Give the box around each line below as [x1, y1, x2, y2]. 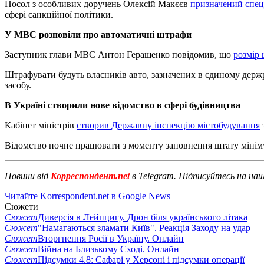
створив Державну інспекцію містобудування [77, 120, 260, 130]
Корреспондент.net [48, 170, 132, 181]
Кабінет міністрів [5, 120, 77, 130]
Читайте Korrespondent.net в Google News [5, 190, 170, 201]
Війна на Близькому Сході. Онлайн [38, 243, 179, 254]
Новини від [5, 170, 48, 181]
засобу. [5, 80, 31, 90]
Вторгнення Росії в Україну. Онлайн [38, 233, 184, 243]
